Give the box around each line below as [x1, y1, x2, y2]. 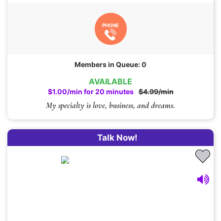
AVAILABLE [89, 76, 132, 87]
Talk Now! [97, 133, 138, 143]
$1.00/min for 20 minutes [47, 87, 134, 96]
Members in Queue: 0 [74, 60, 147, 69]
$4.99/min [138, 87, 174, 96]
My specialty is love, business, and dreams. [46, 100, 175, 111]
